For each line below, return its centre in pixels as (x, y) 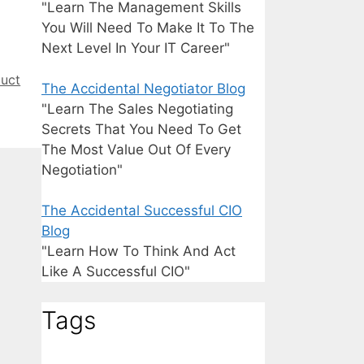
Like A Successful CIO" (116, 272)
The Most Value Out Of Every (136, 150)
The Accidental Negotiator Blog (143, 89)
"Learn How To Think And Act (139, 251)
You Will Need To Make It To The (148, 28)
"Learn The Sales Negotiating (137, 109)
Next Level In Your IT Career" (136, 48)
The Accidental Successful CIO (142, 211)
